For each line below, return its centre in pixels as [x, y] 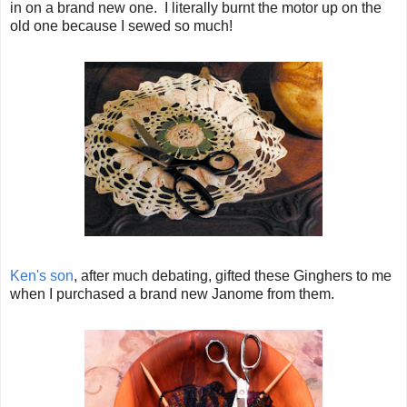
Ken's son [42, 275]
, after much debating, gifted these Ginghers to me [233, 275]
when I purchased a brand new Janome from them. [172, 293]
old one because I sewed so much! [121, 25]
